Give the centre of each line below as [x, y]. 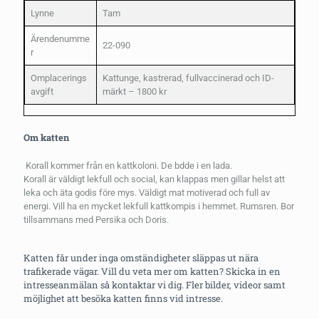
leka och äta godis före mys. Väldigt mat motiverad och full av [147, 193]
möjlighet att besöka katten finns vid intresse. [123, 299]
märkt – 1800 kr [135, 92]
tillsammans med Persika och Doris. [96, 220]
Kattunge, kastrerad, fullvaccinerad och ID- [188, 78]
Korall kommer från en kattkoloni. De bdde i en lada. [128, 166]
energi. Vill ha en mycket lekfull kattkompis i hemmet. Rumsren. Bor [159, 206]
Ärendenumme [60, 39]
